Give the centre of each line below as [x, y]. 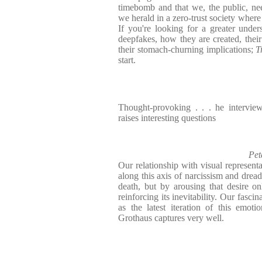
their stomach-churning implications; [187, 49]
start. [127, 60]
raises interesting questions [167, 118]
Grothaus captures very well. [171, 218]
